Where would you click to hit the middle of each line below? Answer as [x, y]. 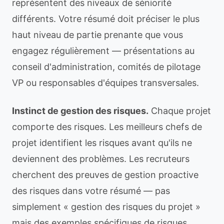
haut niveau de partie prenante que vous [97, 35]
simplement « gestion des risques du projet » [106, 207]
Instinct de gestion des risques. [80, 111]
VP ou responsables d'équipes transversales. [105, 83]
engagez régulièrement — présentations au [103, 51]
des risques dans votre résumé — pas [91, 191]
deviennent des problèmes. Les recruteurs [101, 159]
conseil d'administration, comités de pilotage [106, 67]
